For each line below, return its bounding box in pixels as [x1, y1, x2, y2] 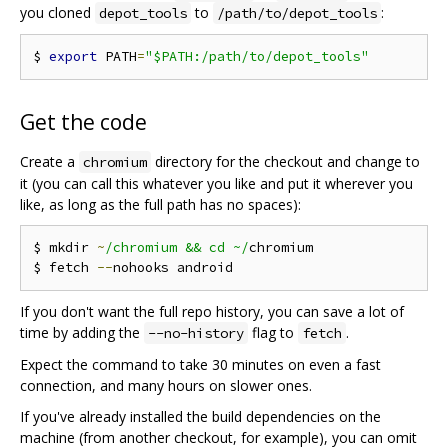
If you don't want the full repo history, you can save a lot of [20, 301, 404, 321]
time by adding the [20, 322, 144, 342]
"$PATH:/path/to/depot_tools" [145, 47, 369, 65]
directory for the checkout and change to [151, 151, 420, 171]
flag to [248, 322, 298, 342]
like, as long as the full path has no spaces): [20, 194, 301, 214]
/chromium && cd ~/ [105, 238, 249, 256]
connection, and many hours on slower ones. [20, 375, 312, 395]
